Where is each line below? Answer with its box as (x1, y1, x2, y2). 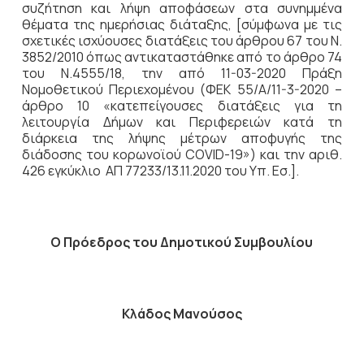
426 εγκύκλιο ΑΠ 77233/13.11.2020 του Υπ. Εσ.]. (21, 162, 299, 180)
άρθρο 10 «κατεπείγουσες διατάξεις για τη (21, 97, 343, 115)
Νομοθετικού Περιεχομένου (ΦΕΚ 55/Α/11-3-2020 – (21, 80, 343, 98)
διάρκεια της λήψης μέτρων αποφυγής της (21, 129, 343, 147)
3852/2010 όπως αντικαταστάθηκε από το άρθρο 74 (21, 48, 343, 66)
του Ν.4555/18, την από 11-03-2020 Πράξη (21, 64, 343, 82)
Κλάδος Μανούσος (121, 305, 242, 323)
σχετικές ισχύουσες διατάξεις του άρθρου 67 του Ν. (21, 32, 343, 50)
